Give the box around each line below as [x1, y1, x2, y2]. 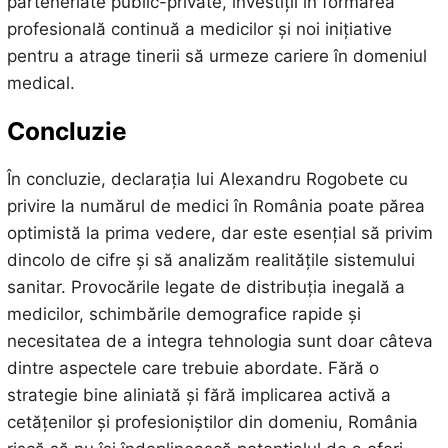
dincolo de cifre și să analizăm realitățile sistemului [6, 250, 415, 271]
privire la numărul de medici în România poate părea [6, 196, 425, 217]
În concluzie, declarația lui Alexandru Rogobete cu [6, 169, 408, 190]
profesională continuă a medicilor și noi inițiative [6, 18, 392, 39]
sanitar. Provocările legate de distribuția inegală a [6, 277, 405, 298]
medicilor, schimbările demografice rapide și [6, 304, 361, 325]
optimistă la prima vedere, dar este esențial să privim [6, 223, 433, 244]
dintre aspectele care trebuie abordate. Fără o [6, 358, 379, 379]
